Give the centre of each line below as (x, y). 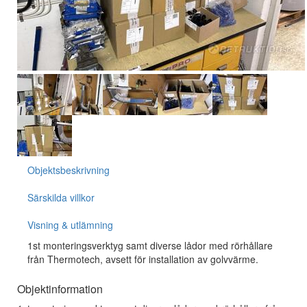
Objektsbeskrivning (69, 170)
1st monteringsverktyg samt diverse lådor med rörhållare (150, 245)
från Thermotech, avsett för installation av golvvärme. (143, 259)
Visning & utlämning (70, 225)
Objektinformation (60, 289)
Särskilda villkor (61, 197)
